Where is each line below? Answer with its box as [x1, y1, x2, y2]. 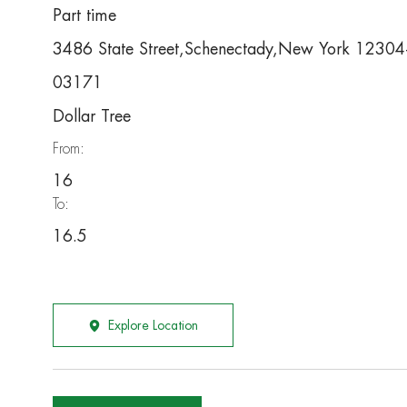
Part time [53, 7, 116, 25]
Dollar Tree [53, 108, 131, 125]
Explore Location [108, 319, 198, 333]
